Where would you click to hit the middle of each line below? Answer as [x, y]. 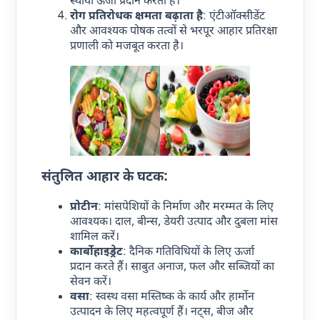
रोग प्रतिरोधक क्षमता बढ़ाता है [137, 16]
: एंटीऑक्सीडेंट [234, 16]
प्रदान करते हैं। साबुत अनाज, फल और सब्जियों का [172, 267]
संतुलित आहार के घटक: [105, 178]
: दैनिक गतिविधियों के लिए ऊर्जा [189, 252]
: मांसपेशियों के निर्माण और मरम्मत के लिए [186, 207]
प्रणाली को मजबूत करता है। [127, 46]
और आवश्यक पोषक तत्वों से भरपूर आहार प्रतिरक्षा [174, 31]
